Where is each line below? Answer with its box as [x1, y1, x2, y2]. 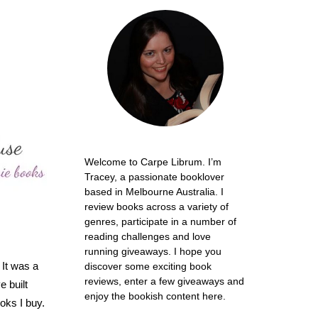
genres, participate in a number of [84, 216, 236, 228]
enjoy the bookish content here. [84, 290, 226, 302]
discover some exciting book [84, 261, 212, 273]
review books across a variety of [84, 201, 229, 213]
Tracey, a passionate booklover [84, 171, 224, 183]
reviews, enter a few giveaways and [84, 275, 244, 287]
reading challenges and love [84, 231, 211, 243]
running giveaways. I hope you [84, 246, 221, 258]
